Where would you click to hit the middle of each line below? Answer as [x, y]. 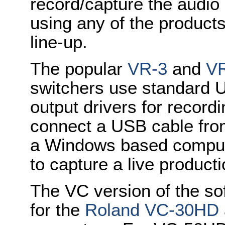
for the [58, 210]
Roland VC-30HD [152, 210]
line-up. [59, 42]
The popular [79, 69]
